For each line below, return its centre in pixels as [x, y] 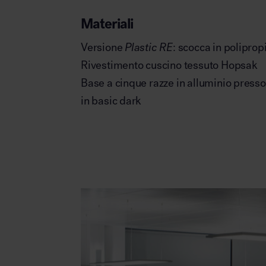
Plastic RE [148, 47]
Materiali [107, 23]
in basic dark [111, 101]
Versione [102, 47]
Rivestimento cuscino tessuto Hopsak [169, 65]
